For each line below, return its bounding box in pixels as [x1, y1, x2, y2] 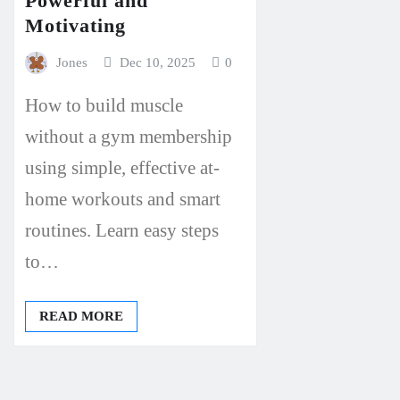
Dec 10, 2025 [120, 54, 196, 70]
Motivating [25, 13, 126, 37]
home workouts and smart [25, 187, 221, 209]
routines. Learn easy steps [25, 219, 219, 240]
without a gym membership [25, 125, 232, 146]
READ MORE [39, 308, 123, 323]
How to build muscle [25, 94, 183, 115]
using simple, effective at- [25, 156, 220, 178]
